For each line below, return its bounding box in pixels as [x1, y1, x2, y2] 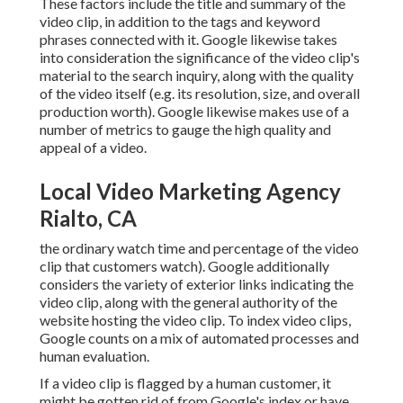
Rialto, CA [40, 205, 137, 232]
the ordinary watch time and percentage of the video [40, 239, 359, 257]
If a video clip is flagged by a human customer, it [40, 374, 331, 392]
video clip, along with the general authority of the [40, 293, 337, 311]
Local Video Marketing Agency [40, 178, 341, 205]
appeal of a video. [40, 139, 147, 157]
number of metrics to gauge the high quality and [40, 121, 331, 139]
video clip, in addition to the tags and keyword [40, 13, 320, 31]
